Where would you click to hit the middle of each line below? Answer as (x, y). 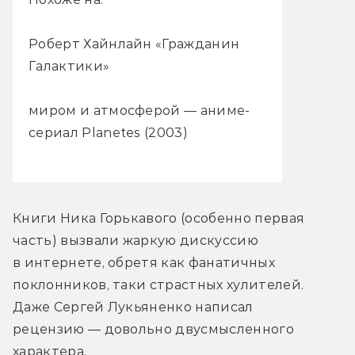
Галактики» (69, 67)
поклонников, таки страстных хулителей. (158, 285)
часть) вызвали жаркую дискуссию (136, 241)
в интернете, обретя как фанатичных (144, 263)
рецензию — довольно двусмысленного (153, 330)
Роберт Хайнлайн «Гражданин (134, 44)
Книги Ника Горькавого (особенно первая (159, 219)
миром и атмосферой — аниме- (139, 111)
